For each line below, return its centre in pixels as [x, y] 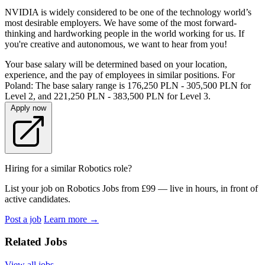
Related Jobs [36, 242]
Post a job [23, 219]
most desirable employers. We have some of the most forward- [121, 22]
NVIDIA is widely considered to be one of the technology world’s [128, 12]
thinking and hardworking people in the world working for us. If [125, 33]
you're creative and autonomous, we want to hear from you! [116, 44]
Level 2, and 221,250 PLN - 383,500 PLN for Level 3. [108, 96]
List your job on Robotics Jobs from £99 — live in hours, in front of [131, 188]
